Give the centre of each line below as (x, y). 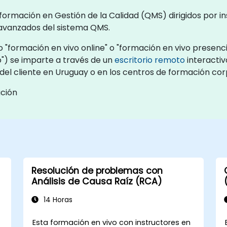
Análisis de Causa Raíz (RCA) (97, 181)
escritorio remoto (150, 60)
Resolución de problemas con (97, 171)
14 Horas (57, 200)
